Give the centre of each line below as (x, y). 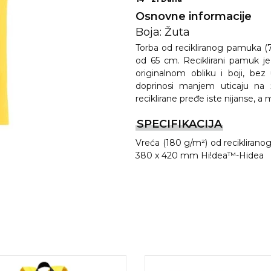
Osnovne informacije (194, 16)
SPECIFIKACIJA (179, 124)
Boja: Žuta (163, 32)
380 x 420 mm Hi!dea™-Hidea (200, 155)
